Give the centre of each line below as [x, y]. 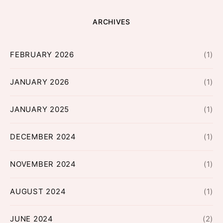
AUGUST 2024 [38, 192]
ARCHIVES [111, 22]
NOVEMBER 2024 [43, 164]
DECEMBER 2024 [43, 137]
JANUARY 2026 [40, 82]
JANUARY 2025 [40, 110]
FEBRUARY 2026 [42, 55]
